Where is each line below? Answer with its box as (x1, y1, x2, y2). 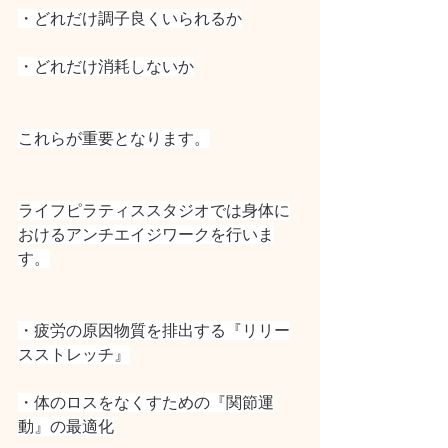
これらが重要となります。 (18, 129, 210, 148)
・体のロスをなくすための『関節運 (18, 393, 274, 412)
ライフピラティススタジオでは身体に (18, 201, 290, 220)
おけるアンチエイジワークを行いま (18, 225, 274, 244)
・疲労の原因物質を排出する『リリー (18, 321, 290, 340)
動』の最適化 (18, 417, 114, 436)
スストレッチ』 (18, 345, 130, 364)
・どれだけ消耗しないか (18, 57, 194, 76)
